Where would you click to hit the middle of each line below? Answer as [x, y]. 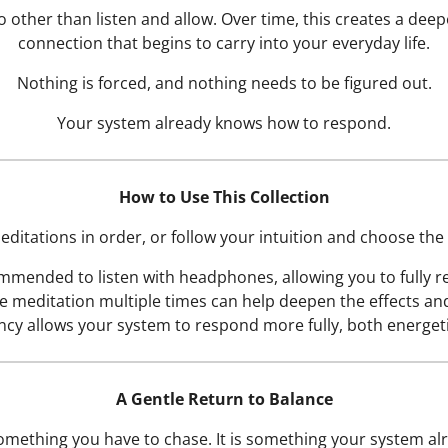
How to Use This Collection [224, 197]
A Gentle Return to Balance [224, 399]
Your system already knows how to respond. [224, 123]
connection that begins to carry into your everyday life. [224, 43]
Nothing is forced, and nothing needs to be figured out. [224, 83]
